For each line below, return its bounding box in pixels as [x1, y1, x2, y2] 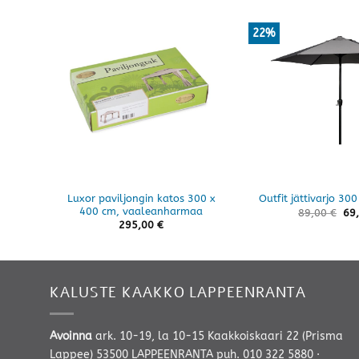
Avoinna [50, 329, 95, 343]
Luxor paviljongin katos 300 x [67, 192, 216, 204]
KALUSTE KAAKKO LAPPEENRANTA [50, 282, 307, 302]
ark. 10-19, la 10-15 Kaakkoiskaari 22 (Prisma [95, 329, 343, 343]
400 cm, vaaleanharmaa [79, 204, 203, 217]
